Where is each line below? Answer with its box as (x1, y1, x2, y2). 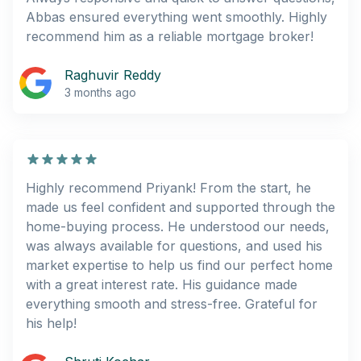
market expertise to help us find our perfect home (26, 256, 333, 273)
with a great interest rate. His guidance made (26, 276, 297, 293)
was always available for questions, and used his (26, 237, 322, 254)
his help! (26, 314, 77, 331)
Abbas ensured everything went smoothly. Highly (26, 8, 327, 25)
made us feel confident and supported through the (26, 198, 335, 215)
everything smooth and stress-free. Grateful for (26, 295, 317, 312)
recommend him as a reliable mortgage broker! (26, 27, 313, 44)
